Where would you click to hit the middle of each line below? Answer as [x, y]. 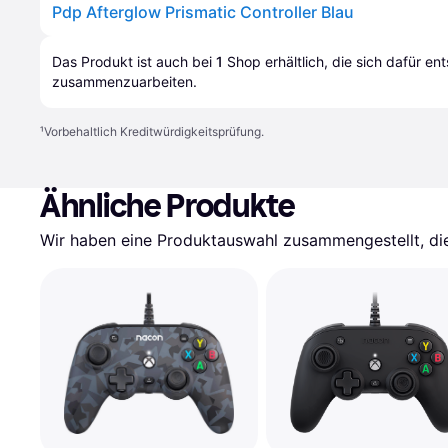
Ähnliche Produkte [168, 206]
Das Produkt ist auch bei [134, 61]
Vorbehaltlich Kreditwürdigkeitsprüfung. [154, 131]
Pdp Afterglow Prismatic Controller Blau [203, 12]
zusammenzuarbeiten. [124, 81]
